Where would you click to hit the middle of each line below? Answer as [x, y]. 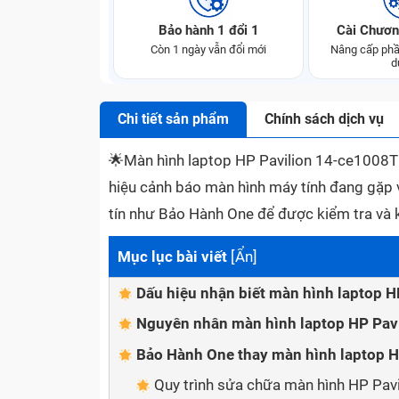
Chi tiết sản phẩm [173, 119]
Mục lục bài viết [172, 256]
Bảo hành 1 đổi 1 [208, 30]
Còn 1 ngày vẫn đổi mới [208, 49]
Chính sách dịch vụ [324, 119]
